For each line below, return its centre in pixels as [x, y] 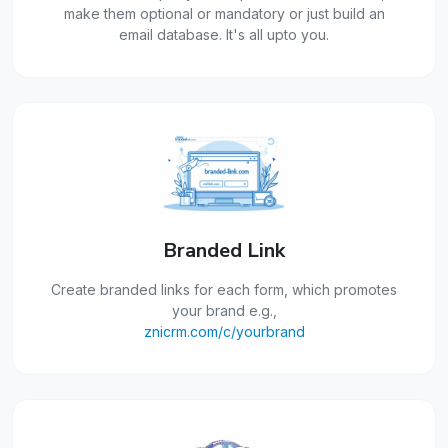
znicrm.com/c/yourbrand [224, 332]
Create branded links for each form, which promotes [224, 290]
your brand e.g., [224, 311]
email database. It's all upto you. [224, 35]
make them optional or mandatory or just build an [224, 14]
